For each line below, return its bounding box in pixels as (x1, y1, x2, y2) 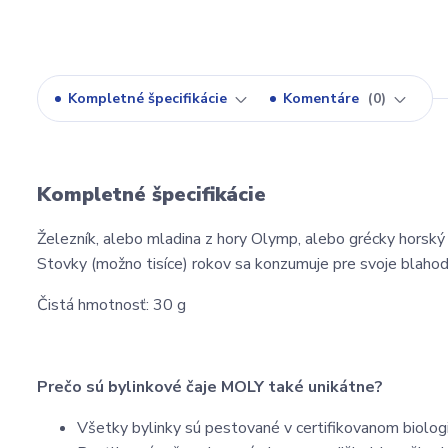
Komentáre (283, 89, 363, 108)
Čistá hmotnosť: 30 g (37, 294, 186, 316)
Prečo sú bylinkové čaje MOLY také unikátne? (37, 376, 383, 398)
